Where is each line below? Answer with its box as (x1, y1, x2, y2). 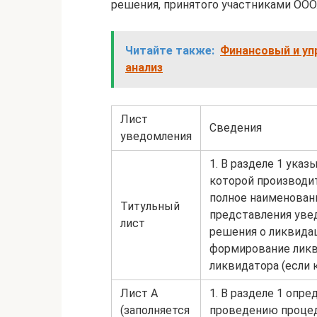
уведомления (120, 129, 192, 143)
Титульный (120, 200, 180, 213)
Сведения (209, 121, 262, 134)
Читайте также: (125, 44, 214, 57)
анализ (125, 61, 163, 74)
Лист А (120, 287, 158, 300)
